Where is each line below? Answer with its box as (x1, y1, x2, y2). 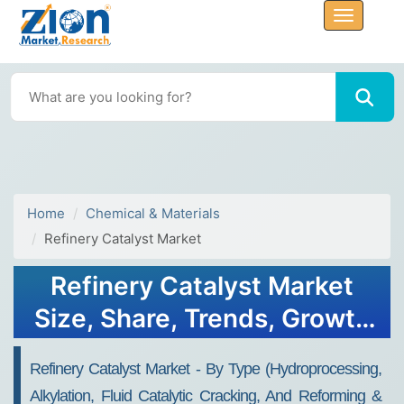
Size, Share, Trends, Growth (33, 303, 371, 334)
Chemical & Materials (86, 205, 220, 222)
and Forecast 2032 (87, 335, 317, 366)
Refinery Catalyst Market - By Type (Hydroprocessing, (30, 360, 381, 378)
